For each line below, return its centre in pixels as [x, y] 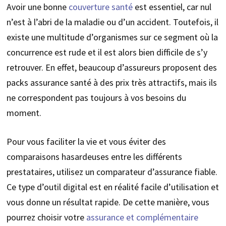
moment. [24, 113]
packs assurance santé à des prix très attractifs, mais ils [111, 83]
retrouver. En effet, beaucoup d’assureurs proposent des [111, 68]
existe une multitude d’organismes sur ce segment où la [112, 37]
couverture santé [100, 7]
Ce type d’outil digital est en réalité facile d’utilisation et [112, 187]
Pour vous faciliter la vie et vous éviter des [86, 142]
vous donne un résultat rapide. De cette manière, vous [108, 202]
